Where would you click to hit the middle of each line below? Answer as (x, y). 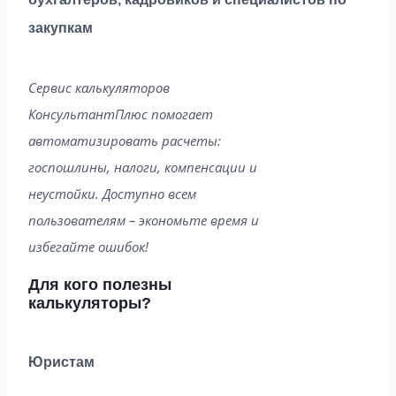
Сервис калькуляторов (99, 88)
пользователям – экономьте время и (144, 221)
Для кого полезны (100, 285)
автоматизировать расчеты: (125, 141)
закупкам (61, 28)
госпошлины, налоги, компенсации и (143, 168)
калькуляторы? (90, 304)
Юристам (61, 362)
